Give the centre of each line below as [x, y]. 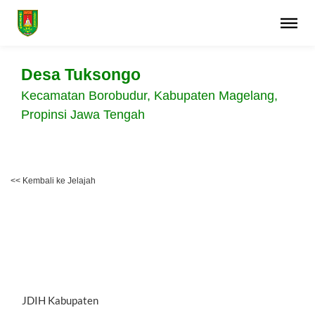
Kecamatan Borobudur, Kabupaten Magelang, [149, 96]
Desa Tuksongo [81, 75]
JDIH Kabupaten [60, 300]
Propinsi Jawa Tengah [83, 115]
